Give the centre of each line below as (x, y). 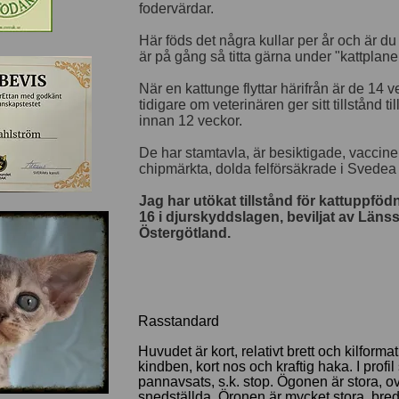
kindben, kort (180, 366)
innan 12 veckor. (191, 121)
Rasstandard (179, 321)
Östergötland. (185, 233)
